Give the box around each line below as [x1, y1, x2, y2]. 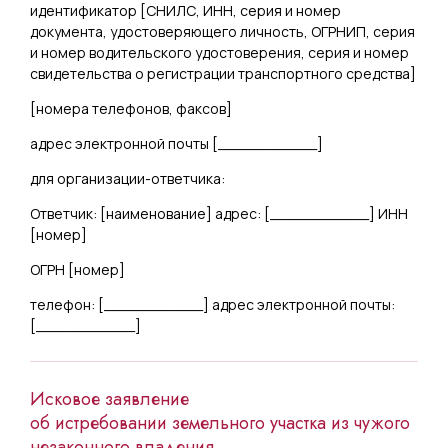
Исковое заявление [30, 386, 189, 412]
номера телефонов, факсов [36, 99, 226, 118]
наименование [106, 204, 206, 223]
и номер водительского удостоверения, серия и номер [30, 43, 409, 62]
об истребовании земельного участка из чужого [30, 410, 410, 436]
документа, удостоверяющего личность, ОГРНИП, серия [30, 22, 415, 41]
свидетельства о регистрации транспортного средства [30, 64, 410, 83]
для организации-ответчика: [30, 169, 225, 188]
